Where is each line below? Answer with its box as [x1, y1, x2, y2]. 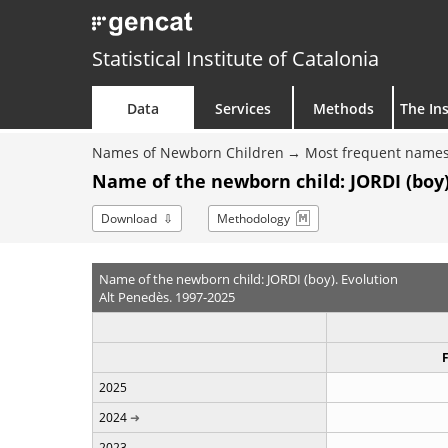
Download [101, 210, 157, 227]
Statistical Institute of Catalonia [92, 45, 379, 72]
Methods [312, 99, 374, 118]
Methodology [217, 210, 290, 227]
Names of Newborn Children [92, 143, 284, 162]
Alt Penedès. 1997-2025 [98, 287, 235, 306]
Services [215, 99, 271, 118]
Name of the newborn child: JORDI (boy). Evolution [98, 269, 398, 288]
